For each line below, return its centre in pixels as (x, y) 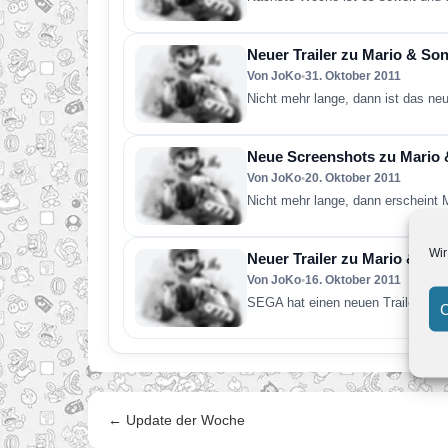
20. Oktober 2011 (353, 178)
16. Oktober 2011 (353, 280)
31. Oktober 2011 (353, 76)
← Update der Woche (176, 420)
